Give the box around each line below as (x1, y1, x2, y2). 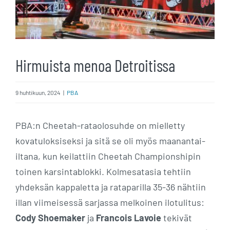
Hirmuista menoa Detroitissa (15, 55, 175, 75)
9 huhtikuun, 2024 (15, 88, 61, 96)
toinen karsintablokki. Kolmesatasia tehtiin (15, 165, 191, 177)
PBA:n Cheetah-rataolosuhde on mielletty (15, 119, 185, 131)
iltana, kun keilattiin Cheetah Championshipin (15, 150, 201, 162)
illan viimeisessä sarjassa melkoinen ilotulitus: (15, 196, 204, 208)
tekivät (161, 212, 192, 223)
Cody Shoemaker (15, 212, 85, 223)
